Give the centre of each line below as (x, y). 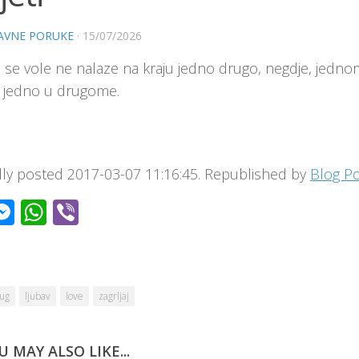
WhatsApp (106, 212)
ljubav (38, 296)
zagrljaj (114, 296)
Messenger (79, 212)
